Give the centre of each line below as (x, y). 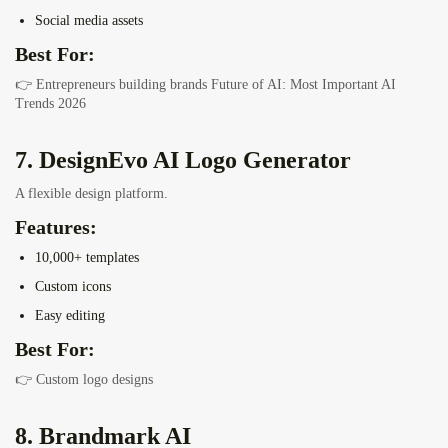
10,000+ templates (87, 258)
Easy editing (70, 316)
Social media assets (89, 21)
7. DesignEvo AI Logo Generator (183, 160)
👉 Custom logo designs (84, 380)
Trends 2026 (50, 104)
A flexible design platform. (91, 194)
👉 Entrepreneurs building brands (113, 85)
